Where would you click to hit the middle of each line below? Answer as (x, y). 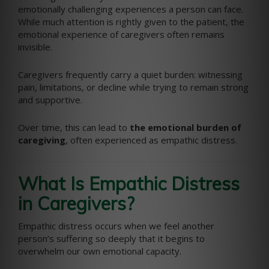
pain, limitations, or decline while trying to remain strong (133, 87)
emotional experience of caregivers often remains (121, 34)
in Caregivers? (76, 204)
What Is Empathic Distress (129, 184)
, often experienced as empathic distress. (151, 140)
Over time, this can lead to (74, 127)
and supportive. (50, 100)
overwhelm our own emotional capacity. (100, 251)
